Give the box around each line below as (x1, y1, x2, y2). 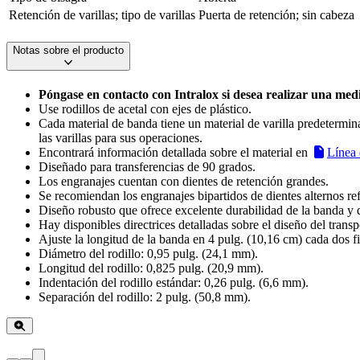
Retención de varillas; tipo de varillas (9, 7, 195, 22)
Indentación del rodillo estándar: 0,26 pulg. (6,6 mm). (39, 276, 309, 290)
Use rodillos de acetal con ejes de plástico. (39, 102, 252, 117)
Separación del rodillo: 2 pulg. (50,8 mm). (39, 290, 251, 305)
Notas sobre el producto (13, 44, 124, 57)
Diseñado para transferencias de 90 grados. (39, 160, 256, 174)
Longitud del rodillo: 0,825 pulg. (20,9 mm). (39, 261, 264, 276)
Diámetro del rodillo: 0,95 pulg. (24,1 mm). (39, 247, 258, 261)
